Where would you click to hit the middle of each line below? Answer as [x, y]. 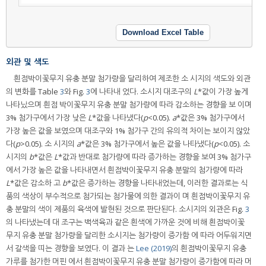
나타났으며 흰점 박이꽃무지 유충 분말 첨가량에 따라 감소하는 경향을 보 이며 [129, 105]
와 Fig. [75, 92]
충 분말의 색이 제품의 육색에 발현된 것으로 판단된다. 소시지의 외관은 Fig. [126, 209]
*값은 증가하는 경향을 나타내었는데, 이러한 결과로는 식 [157, 183]
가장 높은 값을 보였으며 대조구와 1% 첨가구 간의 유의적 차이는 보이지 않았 [128, 131]
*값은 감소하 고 [36, 183]
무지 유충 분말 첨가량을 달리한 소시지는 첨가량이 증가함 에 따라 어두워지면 [129, 235]
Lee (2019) [154, 248]
